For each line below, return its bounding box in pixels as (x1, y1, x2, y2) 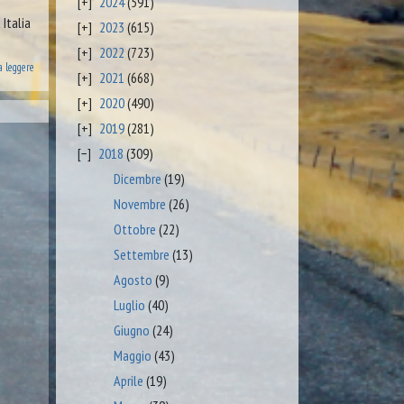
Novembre (113, 195, 166, 213)
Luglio (113, 296, 145, 314)
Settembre (113, 245, 170, 263)
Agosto (113, 271, 152, 289)
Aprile (113, 372, 143, 390)
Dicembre (113, 170, 161, 188)
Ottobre (113, 220, 156, 238)
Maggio (113, 346, 151, 364)
